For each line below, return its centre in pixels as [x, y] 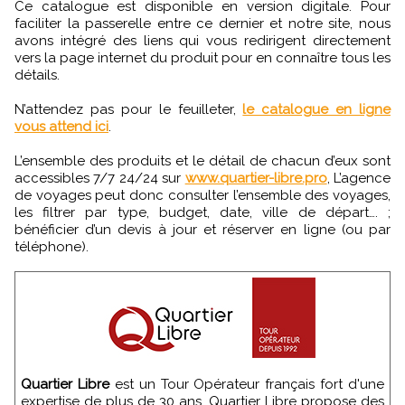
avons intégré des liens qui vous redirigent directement [202, 40]
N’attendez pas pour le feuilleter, [129, 109]
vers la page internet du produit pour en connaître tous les [202, 57]
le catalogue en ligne [316, 109]
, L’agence [359, 178]
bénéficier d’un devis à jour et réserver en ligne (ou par [202, 229]
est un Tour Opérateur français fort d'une [246, 384]
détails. [37, 75]
